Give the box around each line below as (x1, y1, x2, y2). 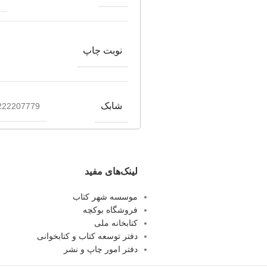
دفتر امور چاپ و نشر (64, 244, 138, 254)
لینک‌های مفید (85, 166, 138, 177)
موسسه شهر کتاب (73, 192, 138, 202)
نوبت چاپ (83, 45, 122, 56)
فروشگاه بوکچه (83, 205, 138, 215)
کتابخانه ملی (94, 218, 138, 228)
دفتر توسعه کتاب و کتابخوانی (37, 231, 138, 241)
